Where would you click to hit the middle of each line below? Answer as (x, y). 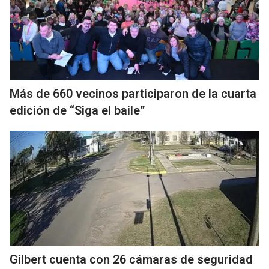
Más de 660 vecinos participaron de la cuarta (133, 94)
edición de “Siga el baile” (77, 110)
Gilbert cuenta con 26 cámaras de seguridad (131, 259)
